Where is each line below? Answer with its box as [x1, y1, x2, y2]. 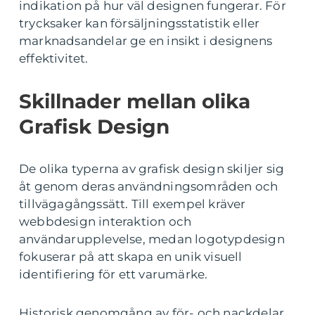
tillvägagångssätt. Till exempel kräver [19, 197, 246, 211]
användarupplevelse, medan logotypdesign [19, 232, 285, 246]
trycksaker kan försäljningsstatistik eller [19, 16, 260, 30]
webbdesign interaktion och [19, 214, 192, 229]
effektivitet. [19, 51, 89, 65]
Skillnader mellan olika [19, 89, 250, 113]
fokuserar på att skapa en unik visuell [19, 250, 243, 264]
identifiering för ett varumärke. [19, 267, 208, 281]
